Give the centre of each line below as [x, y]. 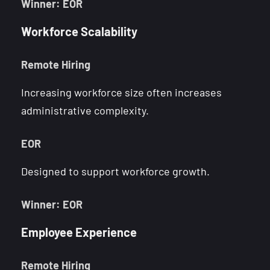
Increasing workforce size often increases [121, 92]
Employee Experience [79, 232]
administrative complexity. [85, 110]
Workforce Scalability [79, 31]
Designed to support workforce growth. [115, 171]
